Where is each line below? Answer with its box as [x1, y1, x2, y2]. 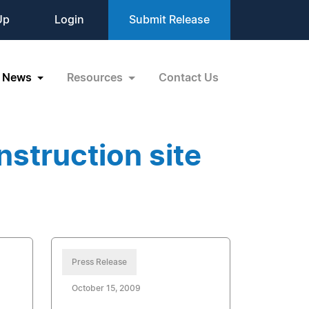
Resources [67, 72, 126, 83]
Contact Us [159, 72, 219, 83]
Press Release [72, 258, 128, 266]
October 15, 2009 [72, 284, 141, 292]
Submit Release [129, 14, 210, 26]
